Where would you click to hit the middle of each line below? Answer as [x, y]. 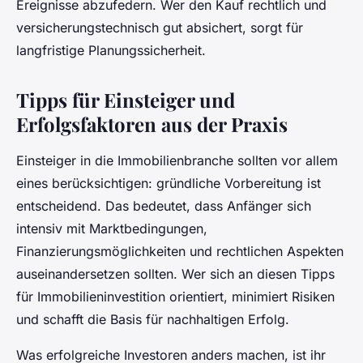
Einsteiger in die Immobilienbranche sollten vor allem [177, 161]
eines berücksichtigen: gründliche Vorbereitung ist [169, 184]
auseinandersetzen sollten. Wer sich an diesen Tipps [175, 274]
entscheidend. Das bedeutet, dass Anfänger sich [164, 206]
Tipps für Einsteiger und [126, 100]
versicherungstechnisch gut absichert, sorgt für [160, 28]
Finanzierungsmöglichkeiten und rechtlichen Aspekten [180, 252]
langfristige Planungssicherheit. [111, 51]
